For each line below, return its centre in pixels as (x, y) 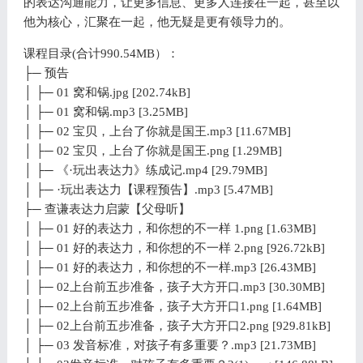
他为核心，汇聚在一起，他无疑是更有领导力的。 (157, 21)
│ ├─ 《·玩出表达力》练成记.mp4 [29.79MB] (145, 170)
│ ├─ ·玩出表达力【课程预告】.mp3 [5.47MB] (148, 189)
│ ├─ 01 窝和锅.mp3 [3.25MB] (105, 111)
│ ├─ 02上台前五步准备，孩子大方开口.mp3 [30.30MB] (174, 286)
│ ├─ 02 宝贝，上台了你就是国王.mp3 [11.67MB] (157, 131)
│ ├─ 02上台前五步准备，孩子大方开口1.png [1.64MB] (172, 306)
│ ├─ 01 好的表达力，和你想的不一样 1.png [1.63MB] (169, 228)
